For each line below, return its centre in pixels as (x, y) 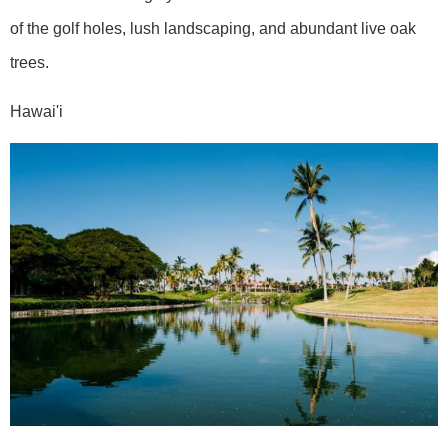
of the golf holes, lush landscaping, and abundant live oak (213, 29)
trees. (29, 63)
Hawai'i (36, 112)
